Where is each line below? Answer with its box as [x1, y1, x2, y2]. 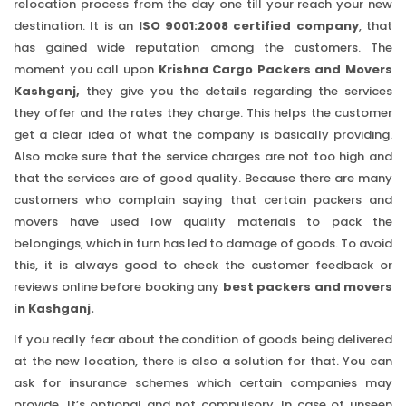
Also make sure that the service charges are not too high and [14, 148, 392, 165]
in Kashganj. [14, 300, 94, 317]
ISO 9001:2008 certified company [138, 17, 359, 34]
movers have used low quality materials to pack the [14, 213, 392, 230]
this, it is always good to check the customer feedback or [14, 256, 392, 274]
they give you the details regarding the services [80, 82, 392, 100]
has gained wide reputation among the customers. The [14, 39, 392, 56]
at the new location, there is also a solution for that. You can [14, 353, 392, 370]
